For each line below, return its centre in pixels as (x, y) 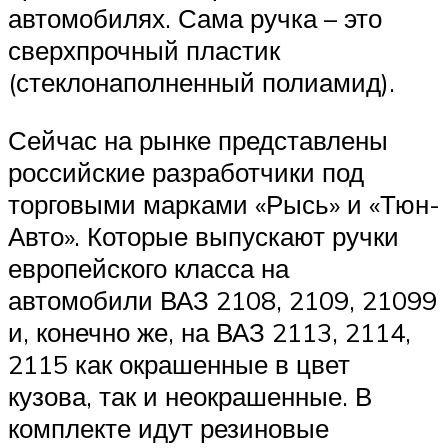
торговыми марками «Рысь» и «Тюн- (224, 203)
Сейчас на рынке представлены (198, 139)
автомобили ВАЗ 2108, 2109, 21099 (222, 299)
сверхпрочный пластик (144, 50)
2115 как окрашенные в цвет (179, 363)
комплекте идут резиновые (168, 427)
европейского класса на (148, 267)
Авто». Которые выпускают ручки (203, 235)
